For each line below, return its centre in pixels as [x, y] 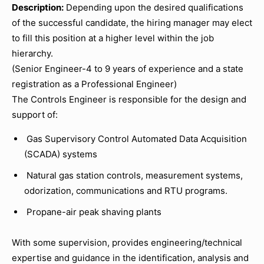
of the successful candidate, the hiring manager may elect [132, 23]
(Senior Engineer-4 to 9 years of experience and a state [128, 69]
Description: [38, 7]
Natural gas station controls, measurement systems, [133, 175]
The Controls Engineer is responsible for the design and [129, 99]
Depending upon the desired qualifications [154, 7]
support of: [35, 115]
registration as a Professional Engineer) [94, 84]
